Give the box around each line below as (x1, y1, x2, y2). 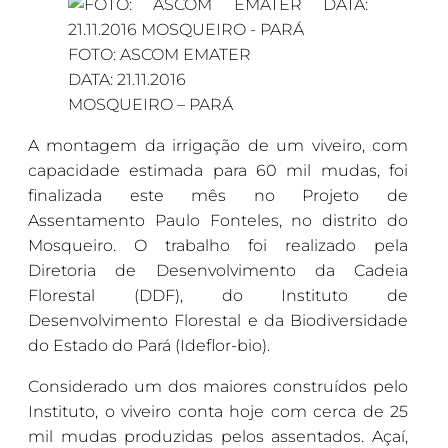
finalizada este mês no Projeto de (28, 186, 408, 206)
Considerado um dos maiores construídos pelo (28, 377, 408, 397)
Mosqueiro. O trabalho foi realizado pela (28, 236, 408, 256)
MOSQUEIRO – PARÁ (68, 95, 233, 115)
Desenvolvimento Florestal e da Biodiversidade (28, 311, 408, 331)
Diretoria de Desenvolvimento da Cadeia (28, 261, 408, 281)
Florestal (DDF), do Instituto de (28, 286, 408, 306)
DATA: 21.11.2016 (68, 70, 186, 90)
